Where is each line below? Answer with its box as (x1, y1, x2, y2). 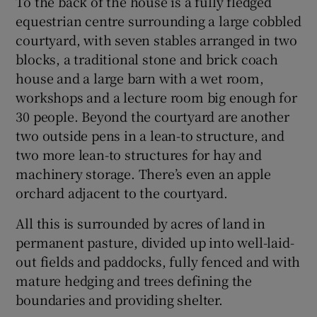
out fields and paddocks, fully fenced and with (16, 251, 301, 270)
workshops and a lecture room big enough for (16, 87, 297, 106)
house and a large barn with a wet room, (16, 68, 264, 87)
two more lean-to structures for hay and (16, 144, 262, 163)
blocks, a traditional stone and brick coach (16, 49, 278, 68)
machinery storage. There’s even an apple (16, 163, 271, 183)
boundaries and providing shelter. (16, 289, 223, 309)
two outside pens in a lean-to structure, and (16, 125, 284, 144)
